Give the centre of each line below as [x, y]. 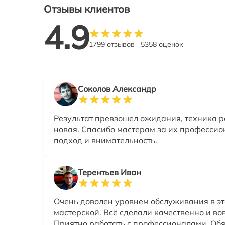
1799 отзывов [112, 44]
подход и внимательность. [105, 140]
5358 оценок [162, 44]
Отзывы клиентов [87, 9]
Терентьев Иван [109, 173]
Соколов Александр [117, 89]
